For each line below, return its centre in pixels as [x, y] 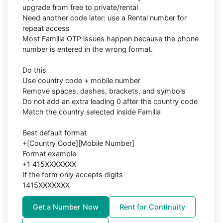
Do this [34, 70]
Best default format [55, 132]
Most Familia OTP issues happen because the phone [111, 38]
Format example [49, 153]
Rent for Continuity [152, 207]
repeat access [46, 28]
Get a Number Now [66, 207]
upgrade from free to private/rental [80, 7]
